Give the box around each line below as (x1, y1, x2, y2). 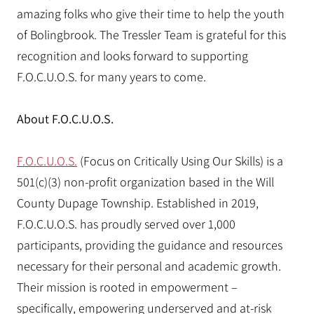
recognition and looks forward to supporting (17, 48, 248, 64)
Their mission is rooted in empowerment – (17, 279, 238, 295)
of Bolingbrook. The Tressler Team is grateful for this (17, 27, 286, 43)
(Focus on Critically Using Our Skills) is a (77, 153, 283, 169)
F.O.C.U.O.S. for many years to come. (17, 69, 206, 85)
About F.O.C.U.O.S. (17, 111, 114, 127)
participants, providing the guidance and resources (17, 237, 282, 253)
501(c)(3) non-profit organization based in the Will (17, 174, 274, 190)
